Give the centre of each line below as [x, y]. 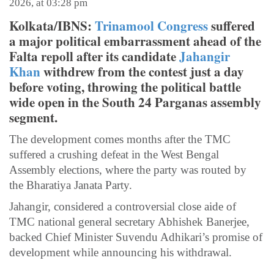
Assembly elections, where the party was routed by [128, 170]
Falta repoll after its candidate [94, 57]
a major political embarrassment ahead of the [135, 41]
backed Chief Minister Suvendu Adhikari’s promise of [136, 237]
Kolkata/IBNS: [50, 26]
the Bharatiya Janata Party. [71, 185]
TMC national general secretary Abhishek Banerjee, [129, 222]
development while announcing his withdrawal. [120, 253]
